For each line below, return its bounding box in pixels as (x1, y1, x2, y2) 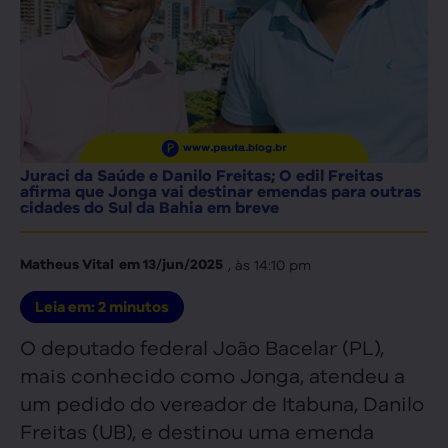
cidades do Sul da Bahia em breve (20, 198, 279, 218)
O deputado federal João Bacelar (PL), (20, 333, 384, 361)
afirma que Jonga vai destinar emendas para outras (20, 182, 421, 202)
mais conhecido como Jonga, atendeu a (20, 361, 405, 389)
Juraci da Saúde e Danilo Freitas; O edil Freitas (20, 166, 383, 186)
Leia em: (35, 298, 98, 317)
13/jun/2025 (140, 256, 223, 273)
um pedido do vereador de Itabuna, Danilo (20, 389, 424, 417)
